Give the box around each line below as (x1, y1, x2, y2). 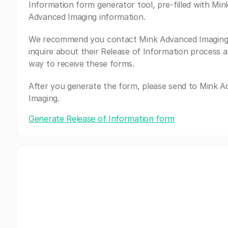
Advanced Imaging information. (28, 12, 146, 22)
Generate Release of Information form (28, 113, 175, 124)
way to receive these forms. (28, 59, 134, 69)
